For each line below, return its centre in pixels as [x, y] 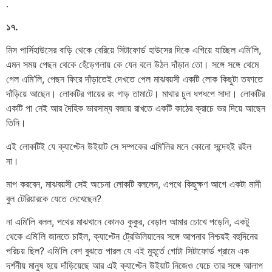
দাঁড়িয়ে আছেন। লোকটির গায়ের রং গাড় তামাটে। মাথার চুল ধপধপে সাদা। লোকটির [135, 94]
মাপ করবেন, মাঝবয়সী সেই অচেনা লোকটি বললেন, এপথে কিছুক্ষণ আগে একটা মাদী [134, 184]
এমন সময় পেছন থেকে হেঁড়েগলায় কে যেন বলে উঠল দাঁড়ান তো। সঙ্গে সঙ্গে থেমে [132, 65]
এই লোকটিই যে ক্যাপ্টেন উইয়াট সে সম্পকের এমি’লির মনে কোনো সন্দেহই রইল [129, 146]
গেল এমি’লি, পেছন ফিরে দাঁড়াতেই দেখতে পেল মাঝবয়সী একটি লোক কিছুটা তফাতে [134, 79]
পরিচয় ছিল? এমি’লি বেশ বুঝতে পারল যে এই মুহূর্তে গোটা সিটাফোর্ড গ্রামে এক [127, 251]
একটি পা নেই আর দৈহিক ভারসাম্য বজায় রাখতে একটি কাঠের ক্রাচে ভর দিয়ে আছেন [136, 108]
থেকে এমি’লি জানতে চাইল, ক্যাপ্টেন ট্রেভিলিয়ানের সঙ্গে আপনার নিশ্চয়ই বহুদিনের [132, 236]
